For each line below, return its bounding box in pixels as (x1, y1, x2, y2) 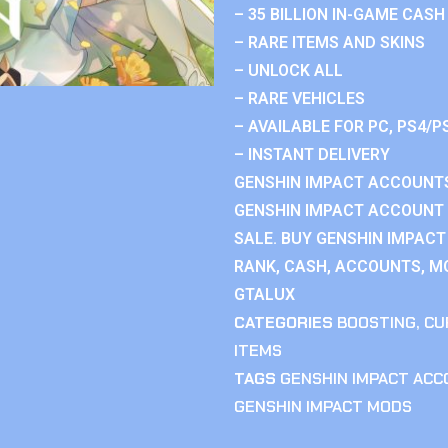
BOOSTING (337, 312, 416, 333)
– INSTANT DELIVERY (234, 145, 390, 164)
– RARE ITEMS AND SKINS (234, 33, 425, 52)
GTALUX (234, 285, 295, 304)
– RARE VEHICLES (234, 89, 365, 108)
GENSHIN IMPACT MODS (234, 396, 412, 417)
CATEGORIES (234, 312, 333, 333)
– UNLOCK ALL (234, 61, 343, 80)
